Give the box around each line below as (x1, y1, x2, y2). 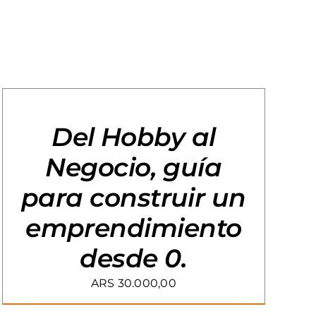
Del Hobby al (51, 121, 216, 152)
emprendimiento (25, 212, 242, 243)
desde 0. (80, 243, 188, 274)
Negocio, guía (45, 152, 222, 183)
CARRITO (2, 95, 48, 107)
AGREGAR (2, 67, 51, 78)
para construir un (20, 182, 246, 213)
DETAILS (2, 123, 44, 135)
